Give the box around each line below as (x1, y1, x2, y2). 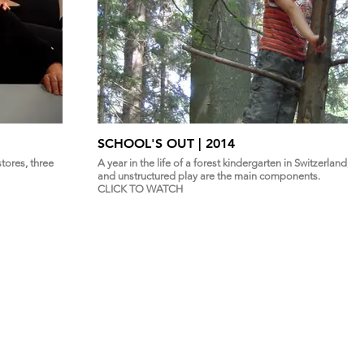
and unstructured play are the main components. (97, 169, 320, 182)
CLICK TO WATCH (97, 182, 183, 195)
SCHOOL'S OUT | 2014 (206, 135, 235, 151)
